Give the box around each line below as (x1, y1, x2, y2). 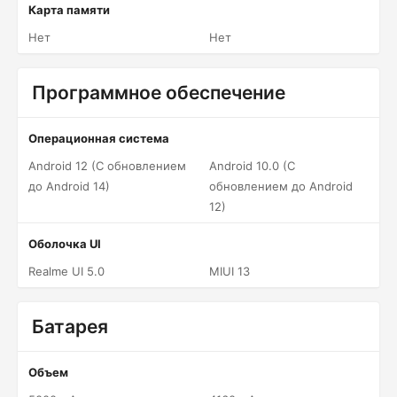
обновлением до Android (209, 179, 353, 193)
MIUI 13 (209, 264, 250, 278)
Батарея (32, 315, 108, 338)
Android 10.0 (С (209, 159, 295, 173)
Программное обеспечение (32, 82, 285, 104)
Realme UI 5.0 (28, 264, 105, 278)
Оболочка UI (28, 237, 101, 251)
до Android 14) (28, 179, 110, 193)
